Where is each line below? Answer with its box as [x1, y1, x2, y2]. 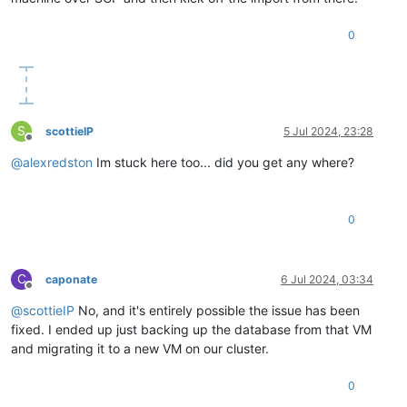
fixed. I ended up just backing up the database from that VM [11, 322, 372, 338]
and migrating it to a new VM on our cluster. [11, 341, 269, 357]
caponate [45, 273, 97, 287]
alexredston [23, 154, 93, 171]
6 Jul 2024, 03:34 [281, 273, 373, 287]
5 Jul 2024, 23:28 [283, 124, 373, 139]
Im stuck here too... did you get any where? [93, 154, 354, 171]
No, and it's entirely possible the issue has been [74, 303, 360, 319]
